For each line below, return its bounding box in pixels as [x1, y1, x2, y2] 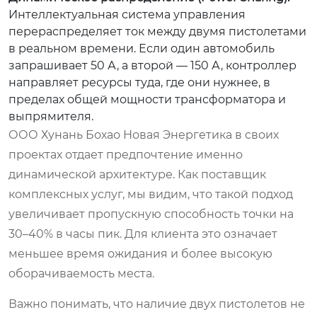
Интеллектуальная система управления [8, 7, 246, 21]
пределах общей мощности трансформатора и [8, 92, 286, 106]
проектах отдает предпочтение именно [8, 147, 243, 161]
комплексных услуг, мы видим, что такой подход [8, 187, 293, 201]
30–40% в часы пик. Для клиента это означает [8, 226, 277, 241]
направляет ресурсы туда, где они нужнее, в [8, 75, 270, 89]
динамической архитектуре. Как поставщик [8, 167, 266, 181]
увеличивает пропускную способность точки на [8, 207, 294, 221]
